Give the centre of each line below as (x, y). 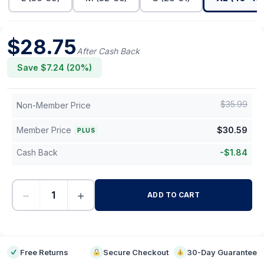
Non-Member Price (54, 105)
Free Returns (44, 252)
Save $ (32, 67)
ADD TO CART (174, 195)
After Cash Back (108, 51)
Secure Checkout (136, 252)
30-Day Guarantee (222, 252)
